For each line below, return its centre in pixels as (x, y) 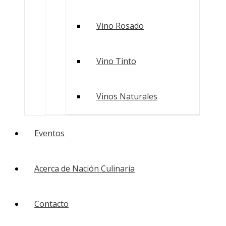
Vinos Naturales (127, 96)
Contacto (51, 204)
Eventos (49, 133)
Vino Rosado (120, 26)
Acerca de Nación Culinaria (84, 168)
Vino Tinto (116, 61)
